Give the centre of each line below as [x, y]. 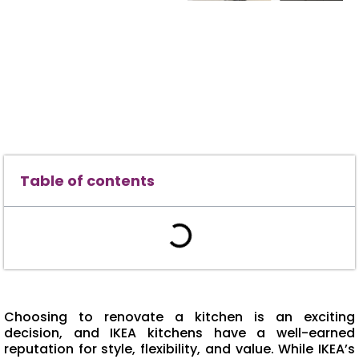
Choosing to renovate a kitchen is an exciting [179, 317]
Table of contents [87, 181]
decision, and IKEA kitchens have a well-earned [179, 333]
